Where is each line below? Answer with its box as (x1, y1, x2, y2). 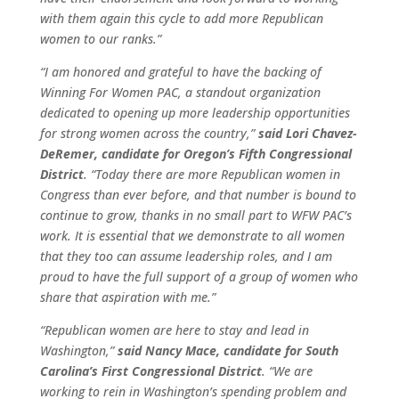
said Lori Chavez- (257, 125, 357, 142)
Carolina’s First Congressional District (39, 362, 262, 379)
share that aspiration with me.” (39, 289, 216, 305)
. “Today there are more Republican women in (83, 166, 340, 183)
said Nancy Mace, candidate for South (117, 342, 338, 359)
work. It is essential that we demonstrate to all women (39, 227, 345, 244)
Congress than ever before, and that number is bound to (39, 186, 356, 203)
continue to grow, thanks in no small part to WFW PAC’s (39, 207, 352, 224)
